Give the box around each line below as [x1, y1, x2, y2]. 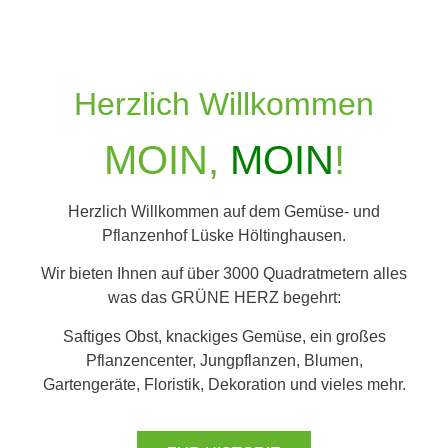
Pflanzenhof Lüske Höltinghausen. [102, 227, 346, 244]
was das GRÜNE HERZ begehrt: [107, 289, 341, 307]
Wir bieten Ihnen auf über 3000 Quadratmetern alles [41, 265, 407, 283]
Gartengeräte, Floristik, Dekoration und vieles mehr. [42, 375, 406, 393]
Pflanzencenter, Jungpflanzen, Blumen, [85, 351, 363, 369]
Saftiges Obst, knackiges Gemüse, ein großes [62, 327, 386, 345]
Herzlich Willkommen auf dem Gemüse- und [68, 203, 380, 220]
